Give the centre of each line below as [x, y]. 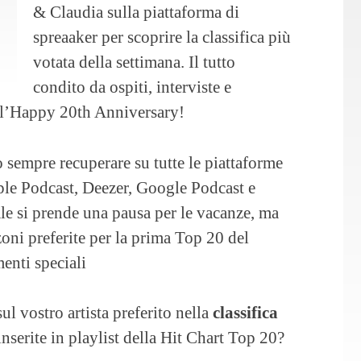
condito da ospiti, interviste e [132, 87]
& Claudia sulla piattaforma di [136, 12]
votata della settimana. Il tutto [134, 62]
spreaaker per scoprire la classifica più [162, 37]
